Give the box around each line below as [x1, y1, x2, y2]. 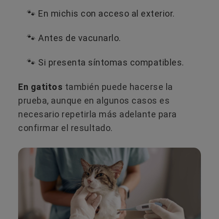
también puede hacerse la [63, 82, 173, 92]
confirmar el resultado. [18, 123, 113, 133]
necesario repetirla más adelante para [18, 109, 177, 120]
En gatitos [18, 82, 63, 92]
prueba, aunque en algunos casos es [18, 95, 170, 106]
